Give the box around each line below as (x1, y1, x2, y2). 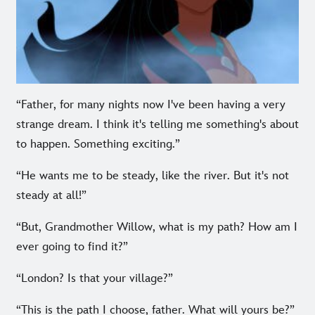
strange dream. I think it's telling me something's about (16, 117, 299, 131)
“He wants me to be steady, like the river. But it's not (16, 168, 289, 183)
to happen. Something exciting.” (16, 136, 180, 151)
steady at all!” (16, 188, 86, 202)
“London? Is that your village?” (16, 271, 173, 285)
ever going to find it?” (16, 239, 128, 254)
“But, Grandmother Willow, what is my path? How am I (16, 219, 297, 234)
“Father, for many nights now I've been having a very (16, 97, 285, 112)
